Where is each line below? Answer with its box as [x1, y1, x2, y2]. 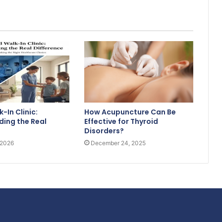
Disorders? [84, 126, 124, 136]
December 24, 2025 [90, 139, 146, 147]
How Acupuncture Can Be [84, 107, 176, 117]
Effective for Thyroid [84, 116, 158, 127]
